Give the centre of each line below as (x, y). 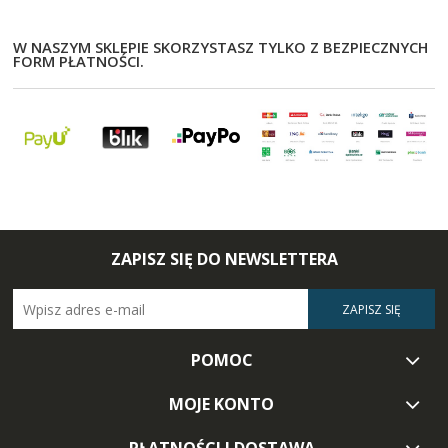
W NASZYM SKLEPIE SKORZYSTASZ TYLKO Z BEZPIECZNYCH (220, 47)
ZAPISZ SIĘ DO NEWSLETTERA (224, 259)
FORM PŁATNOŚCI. (78, 61)
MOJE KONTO (222, 403)
